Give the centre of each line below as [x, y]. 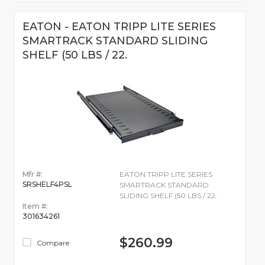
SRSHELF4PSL [47, 185]
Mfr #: [33, 174]
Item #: [35, 206]
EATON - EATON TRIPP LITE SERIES [119, 27]
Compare [52, 243]
